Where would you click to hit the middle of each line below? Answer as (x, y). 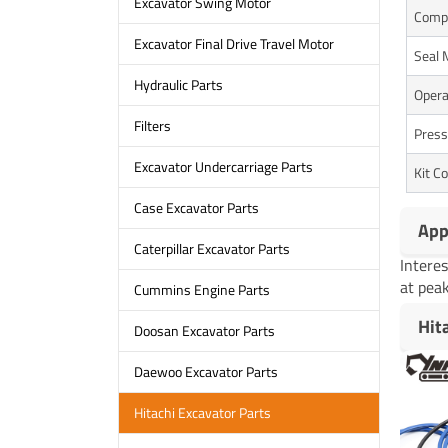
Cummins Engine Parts (201, 290)
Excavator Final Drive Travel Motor (233, 44)
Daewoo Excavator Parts (205, 372)
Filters (152, 126)
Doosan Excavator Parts (204, 331)
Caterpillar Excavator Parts (211, 249)
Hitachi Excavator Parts (202, 413)
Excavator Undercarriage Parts (223, 167)
